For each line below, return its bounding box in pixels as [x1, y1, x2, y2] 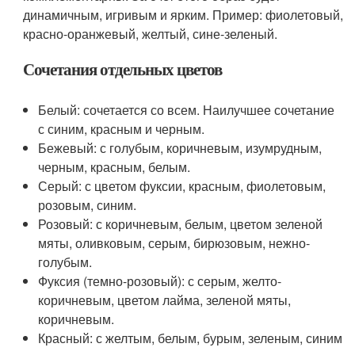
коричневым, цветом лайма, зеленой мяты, [38, 291, 292, 310]
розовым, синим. [38, 196, 137, 215]
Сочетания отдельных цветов [23, 57, 222, 82]
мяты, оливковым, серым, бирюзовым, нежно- [38, 234, 311, 253]
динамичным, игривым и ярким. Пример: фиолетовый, [23, 6, 344, 25]
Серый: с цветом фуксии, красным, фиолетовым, [38, 177, 326, 196]
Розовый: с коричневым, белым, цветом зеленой [38, 215, 323, 234]
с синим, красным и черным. [38, 120, 205, 139]
